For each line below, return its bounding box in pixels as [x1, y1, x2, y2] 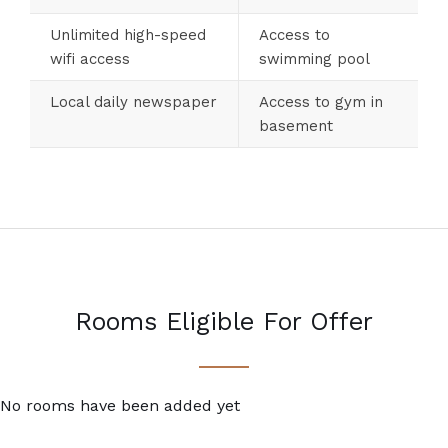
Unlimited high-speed [50, 25, 206, 44]
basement [259, 116, 333, 135]
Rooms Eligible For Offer [75, 306, 373, 336]
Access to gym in [259, 92, 383, 111]
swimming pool [259, 49, 370, 68]
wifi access [50, 49, 130, 68]
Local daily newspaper [50, 92, 217, 111]
